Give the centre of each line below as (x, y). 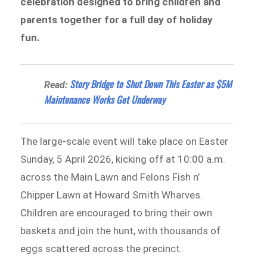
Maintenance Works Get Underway (105, 99)
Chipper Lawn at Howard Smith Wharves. (112, 195)
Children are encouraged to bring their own (117, 212)
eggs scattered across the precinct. (102, 248)
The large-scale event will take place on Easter (125, 141)
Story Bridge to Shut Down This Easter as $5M (151, 84)
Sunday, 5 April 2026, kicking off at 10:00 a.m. (123, 159)
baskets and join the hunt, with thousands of (121, 230)
